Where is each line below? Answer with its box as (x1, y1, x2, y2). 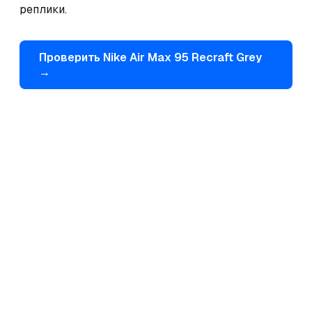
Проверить (39, 50, 103, 65)
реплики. (19, 2, 67, 17)
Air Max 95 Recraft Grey (130, 50, 262, 65)
